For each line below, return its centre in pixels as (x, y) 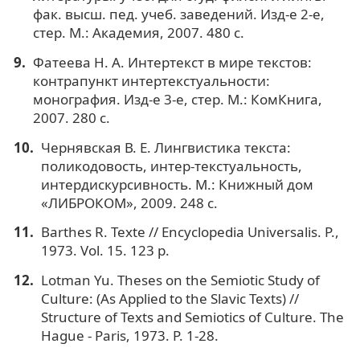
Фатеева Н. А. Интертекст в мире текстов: (172, 62)
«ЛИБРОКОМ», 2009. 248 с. (129, 202)
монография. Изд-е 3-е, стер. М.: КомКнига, (177, 99)
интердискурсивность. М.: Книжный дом (177, 184)
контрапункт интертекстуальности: (151, 80)
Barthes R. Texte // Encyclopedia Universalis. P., (190, 232)
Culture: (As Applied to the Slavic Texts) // (170, 299)
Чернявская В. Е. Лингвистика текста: (166, 147)
